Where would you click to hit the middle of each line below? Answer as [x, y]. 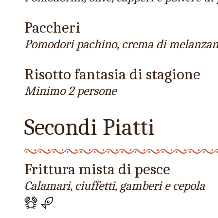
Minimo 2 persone [70, 91]
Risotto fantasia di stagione [112, 74]
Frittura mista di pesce [97, 169]
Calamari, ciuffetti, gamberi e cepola [115, 186]
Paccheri [52, 28]
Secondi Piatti [90, 127]
